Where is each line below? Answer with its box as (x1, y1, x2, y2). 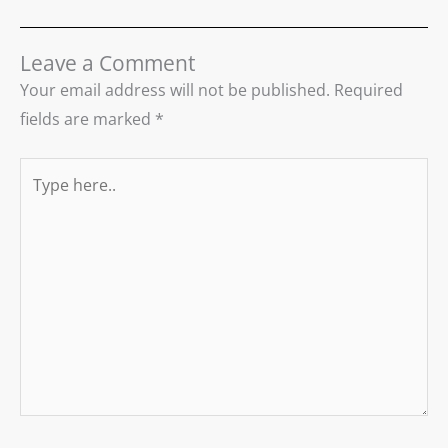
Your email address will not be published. (20, 79, 330, 102)
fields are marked (20, 108, 155, 131)
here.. (19, 189, 62, 212)
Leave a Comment (20, 48, 195, 78)
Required (334, 79, 403, 102)
